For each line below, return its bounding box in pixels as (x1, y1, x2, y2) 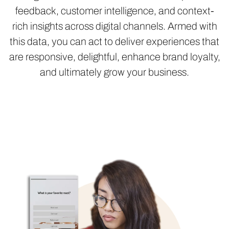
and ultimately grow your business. (40, 66, 189, 78)
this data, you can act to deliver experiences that (10, 36, 219, 47)
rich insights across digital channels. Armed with (12, 20, 217, 32)
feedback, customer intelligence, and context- (15, 5, 214, 16)
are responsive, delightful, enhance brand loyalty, (9, 51, 220, 62)
